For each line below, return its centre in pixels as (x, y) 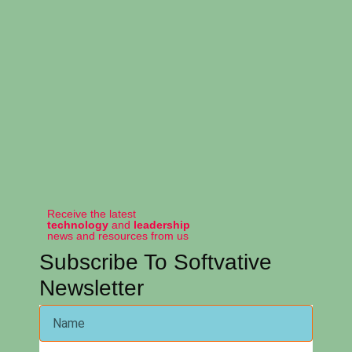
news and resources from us (118, 236)
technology (79, 225)
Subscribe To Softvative (156, 262)
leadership (162, 225)
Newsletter (92, 288)
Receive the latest (92, 214)
